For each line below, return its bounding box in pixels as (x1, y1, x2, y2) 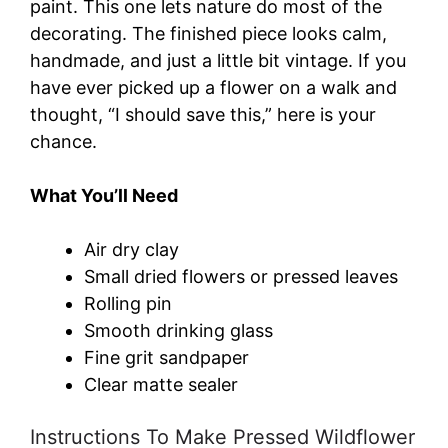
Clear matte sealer (84, 373, 238, 395)
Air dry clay (84, 238, 179, 260)
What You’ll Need (30, 184, 178, 206)
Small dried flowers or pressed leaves (84, 265, 398, 287)
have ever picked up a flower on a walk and (30, 76, 397, 98)
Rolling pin (84, 292, 172, 314)
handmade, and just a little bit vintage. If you (30, 49, 406, 71)
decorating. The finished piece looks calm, (30, 22, 387, 44)
